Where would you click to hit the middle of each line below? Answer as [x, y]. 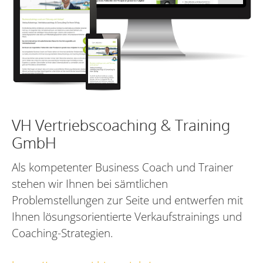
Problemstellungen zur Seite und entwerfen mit [127, 200]
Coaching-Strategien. [63, 232]
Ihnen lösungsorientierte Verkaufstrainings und [127, 216]
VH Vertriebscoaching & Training [121, 125]
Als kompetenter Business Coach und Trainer [122, 167]
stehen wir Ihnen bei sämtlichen [90, 183]
